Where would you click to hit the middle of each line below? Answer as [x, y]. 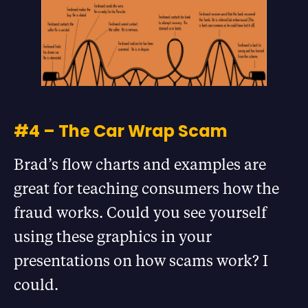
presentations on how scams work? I [141, 260]
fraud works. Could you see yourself [140, 212]
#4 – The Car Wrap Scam [121, 131]
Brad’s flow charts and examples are [140, 164]
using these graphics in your [113, 236]
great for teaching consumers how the [146, 188]
